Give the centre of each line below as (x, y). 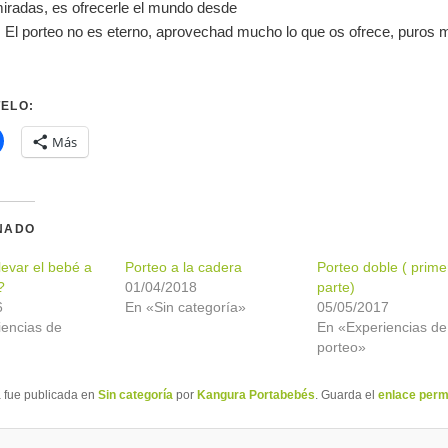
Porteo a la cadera (183, 266)
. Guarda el (346, 394)
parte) (336, 286)
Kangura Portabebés (255, 394)
